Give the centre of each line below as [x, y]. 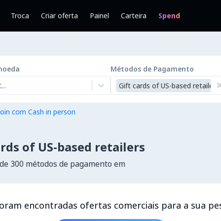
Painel [99, 16]
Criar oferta [59, 16]
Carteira [134, 16]
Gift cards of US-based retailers [169, 85]
